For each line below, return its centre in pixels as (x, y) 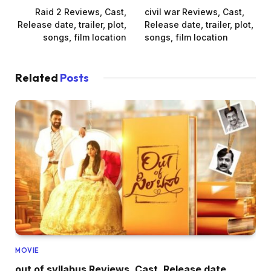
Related (38, 78)
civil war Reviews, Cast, (194, 12)
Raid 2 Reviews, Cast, (81, 12)
